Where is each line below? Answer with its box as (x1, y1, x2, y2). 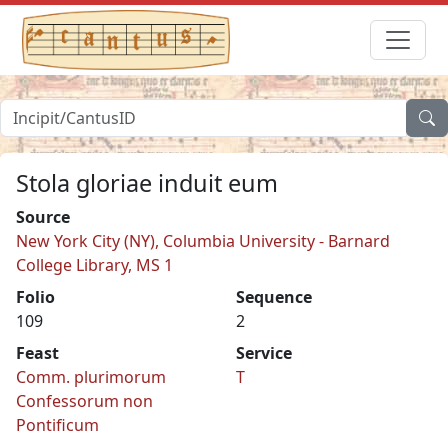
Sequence (236, 285, 312, 308)
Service (236, 341, 292, 364)
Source (16, 205, 70, 228)
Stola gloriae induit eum (16, 166, 278, 199)
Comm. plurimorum (16, 365, 166, 388)
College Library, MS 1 (16, 253, 173, 276)
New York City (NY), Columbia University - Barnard (16, 229, 390, 252)
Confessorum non (16, 389, 153, 412)
